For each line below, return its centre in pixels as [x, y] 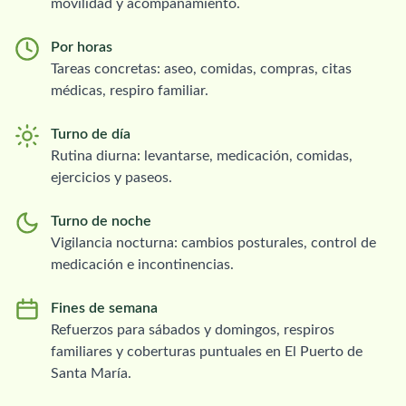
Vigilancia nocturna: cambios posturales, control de [213, 242]
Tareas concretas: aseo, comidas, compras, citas [201, 68]
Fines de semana [104, 308]
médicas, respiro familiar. [130, 90]
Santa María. [91, 373]
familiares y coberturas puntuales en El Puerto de [207, 351]
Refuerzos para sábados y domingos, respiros [193, 329]
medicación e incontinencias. [142, 264]
